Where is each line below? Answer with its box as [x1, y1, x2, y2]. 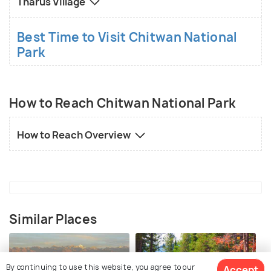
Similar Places [9, 211, 97, 228]
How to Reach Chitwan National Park [9, 95, 236, 112]
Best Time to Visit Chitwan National [17, 28, 237, 45]
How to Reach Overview [17, 128, 132, 142]
